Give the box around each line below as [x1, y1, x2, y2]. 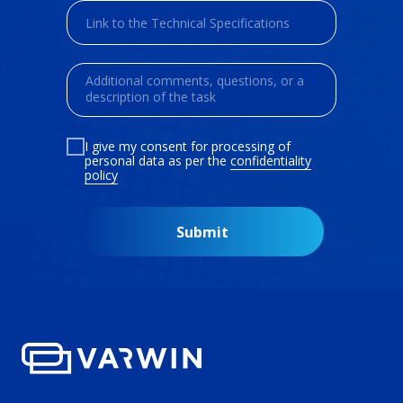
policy [85, 166, 118, 184]
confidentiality [230, 151, 311, 169]
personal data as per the [85, 151, 230, 169]
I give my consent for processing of [85, 137, 291, 155]
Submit [175, 221, 228, 242]
